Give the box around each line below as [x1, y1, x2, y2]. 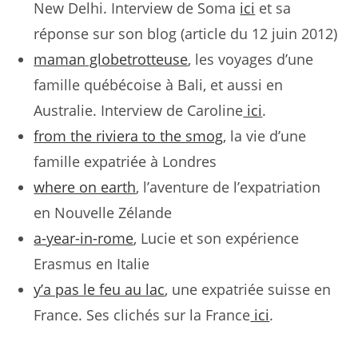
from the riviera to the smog [34, 126, 224, 145]
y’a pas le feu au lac [34, 280, 165, 299]
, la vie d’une [223, 126, 307, 145]
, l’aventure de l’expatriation [136, 177, 321, 197]
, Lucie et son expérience [133, 229, 300, 248]
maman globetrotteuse [34, 50, 189, 69]
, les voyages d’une [188, 50, 314, 69]
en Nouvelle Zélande [34, 203, 173, 222]
